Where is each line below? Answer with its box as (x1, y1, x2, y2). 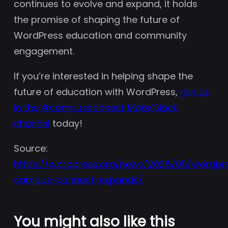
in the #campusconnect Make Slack (14, 101, 178, 114)
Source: (14, 141, 48, 155)
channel (14, 117, 50, 130)
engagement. (14, 44, 74, 58)
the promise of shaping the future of (14, 13, 180, 26)
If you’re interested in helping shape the (14, 69, 193, 82)
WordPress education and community (14, 28, 187, 42)
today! (50, 117, 82, 130)
